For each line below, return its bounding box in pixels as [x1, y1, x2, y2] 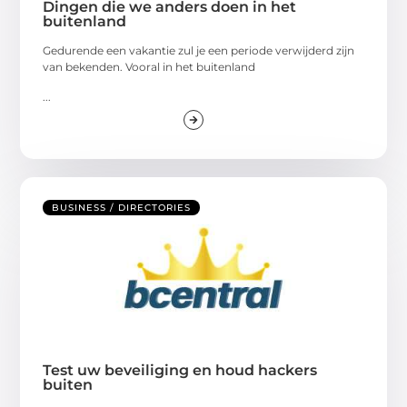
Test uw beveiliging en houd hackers [43, 362, 318, 380]
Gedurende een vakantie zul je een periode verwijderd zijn [43, 44, 355, 58]
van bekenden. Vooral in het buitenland [43, 60, 256, 74]
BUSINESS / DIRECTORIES [52, 202, 192, 214]
